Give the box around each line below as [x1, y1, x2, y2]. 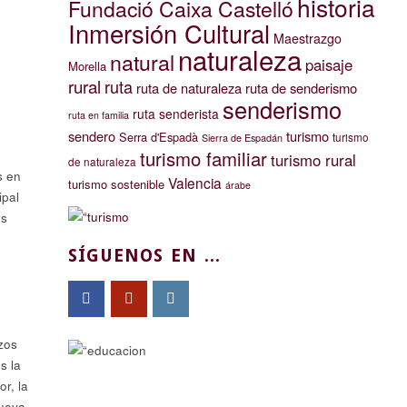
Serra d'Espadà [118, 127, 198, 145]
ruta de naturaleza [135, 77, 242, 97]
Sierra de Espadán [201, 130, 283, 144]
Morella [67, 56, 106, 74]
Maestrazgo [273, 28, 342, 47]
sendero [67, 125, 115, 145]
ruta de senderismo [244, 77, 357, 97]
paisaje [304, 53, 352, 75]
